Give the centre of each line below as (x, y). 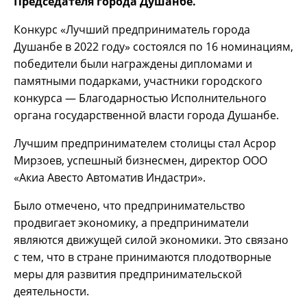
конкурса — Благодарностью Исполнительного (140, 98)
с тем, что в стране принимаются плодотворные (143, 257)
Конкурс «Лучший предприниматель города (132, 30)
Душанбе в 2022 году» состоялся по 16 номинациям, (153, 47)
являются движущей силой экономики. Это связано (151, 240)
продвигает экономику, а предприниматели (131, 223)
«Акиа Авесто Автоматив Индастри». (110, 178)
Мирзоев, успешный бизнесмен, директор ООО (140, 161)
